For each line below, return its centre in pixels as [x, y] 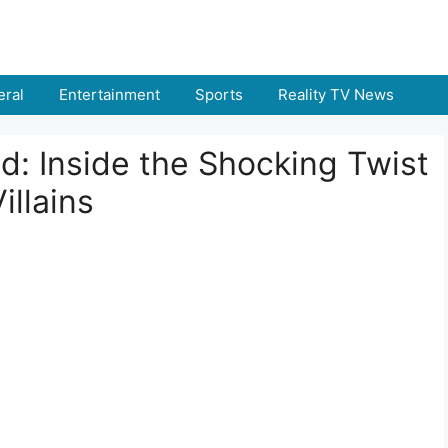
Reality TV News [336, 94]
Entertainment [109, 94]
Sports [219, 94]
